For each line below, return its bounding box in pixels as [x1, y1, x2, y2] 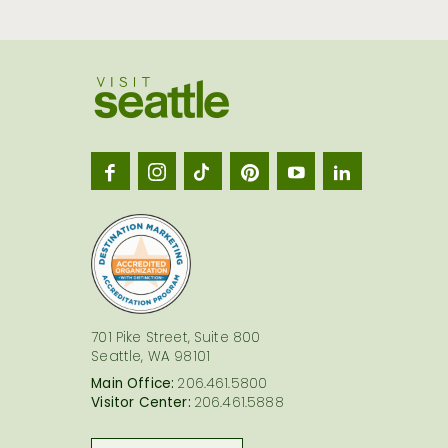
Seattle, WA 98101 [91, 347, 211, 370]
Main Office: [91, 374, 175, 397]
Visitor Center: [91, 393, 191, 416]
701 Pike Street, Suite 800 [91, 328, 261, 351]
